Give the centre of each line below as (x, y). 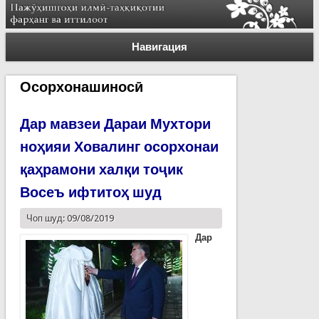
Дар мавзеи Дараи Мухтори (115, 124)
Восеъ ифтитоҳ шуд (90, 192)
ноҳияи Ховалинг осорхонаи (119, 146)
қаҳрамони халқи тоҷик (101, 169)
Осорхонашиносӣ (81, 87)
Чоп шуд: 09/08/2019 (70, 218)
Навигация (159, 47)
